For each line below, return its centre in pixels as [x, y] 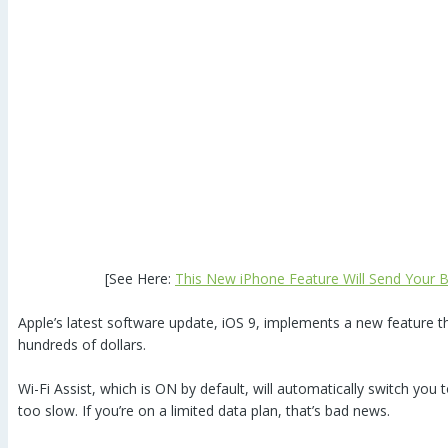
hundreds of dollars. [82, 344]
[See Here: [140, 278]
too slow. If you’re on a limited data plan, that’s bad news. [204, 410]
